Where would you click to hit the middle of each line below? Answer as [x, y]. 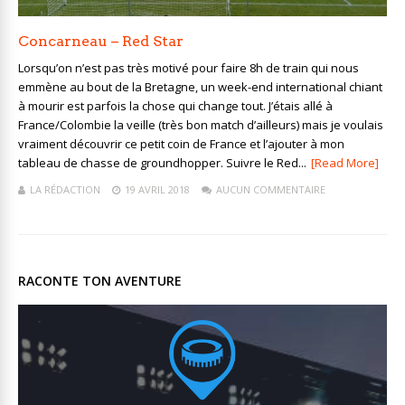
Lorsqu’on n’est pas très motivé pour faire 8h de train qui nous [188, 68]
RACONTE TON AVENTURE [100, 281]
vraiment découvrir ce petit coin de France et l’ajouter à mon [181, 144]
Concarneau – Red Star [101, 42]
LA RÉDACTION [65, 190]
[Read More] [345, 163]
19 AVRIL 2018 [157, 190]
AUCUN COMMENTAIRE [271, 190]
